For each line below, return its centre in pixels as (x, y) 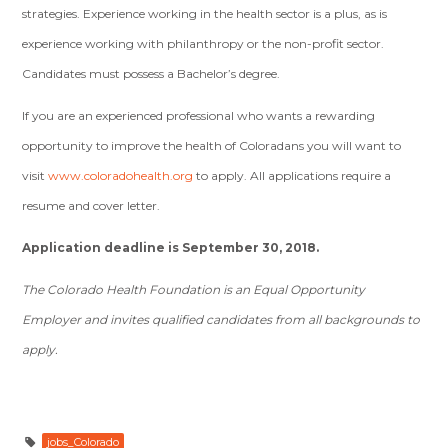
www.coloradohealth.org (121, 175)
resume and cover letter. (91, 205)
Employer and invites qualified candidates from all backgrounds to (221, 319)
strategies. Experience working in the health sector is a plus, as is (205, 13)
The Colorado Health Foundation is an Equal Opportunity (194, 289)
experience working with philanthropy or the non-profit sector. (203, 43)
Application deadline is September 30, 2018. (171, 247)
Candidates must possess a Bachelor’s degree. (151, 73)
